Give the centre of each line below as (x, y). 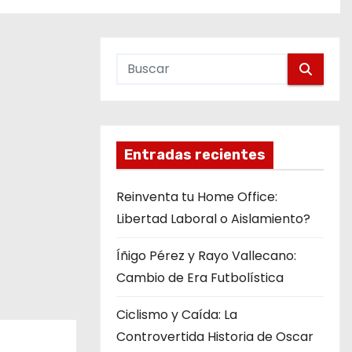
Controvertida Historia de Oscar (215, 337)
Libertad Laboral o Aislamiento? (213, 219)
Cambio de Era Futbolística (200, 278)
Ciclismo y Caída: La (177, 315)
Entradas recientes (195, 155)
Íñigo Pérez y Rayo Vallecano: (206, 256)
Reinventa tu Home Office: (197, 197)
